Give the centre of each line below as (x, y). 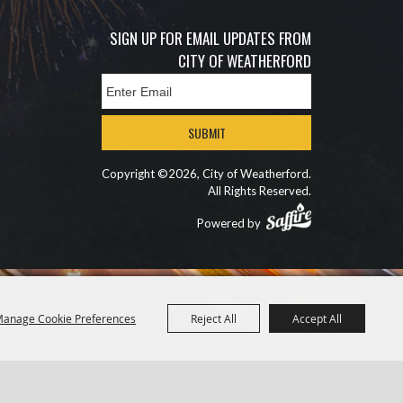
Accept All (317, 318)
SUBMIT (206, 132)
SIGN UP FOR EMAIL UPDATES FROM (210, 38)
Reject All (214, 318)
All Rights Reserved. (260, 191)
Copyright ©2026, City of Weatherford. (206, 174)
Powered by (232, 223)
